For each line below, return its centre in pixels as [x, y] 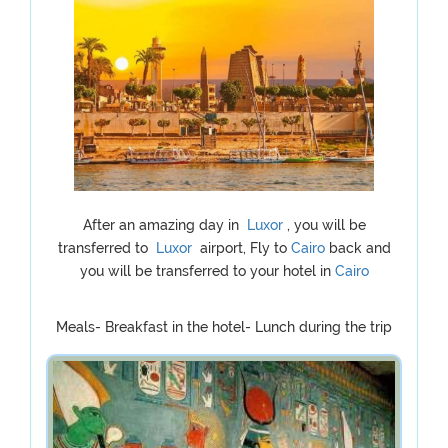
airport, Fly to [243, 248]
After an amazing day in [162, 225]
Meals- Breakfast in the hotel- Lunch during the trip [224, 327]
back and [359, 248]
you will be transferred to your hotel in [207, 271]
